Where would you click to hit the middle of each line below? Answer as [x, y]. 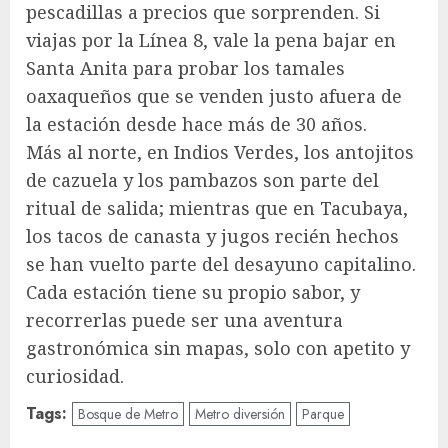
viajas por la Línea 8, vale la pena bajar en [211, 39]
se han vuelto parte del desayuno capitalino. [221, 263]
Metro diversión [240, 413]
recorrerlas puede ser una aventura [184, 319]
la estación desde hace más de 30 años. [196, 123]
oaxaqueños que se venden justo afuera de [214, 95]
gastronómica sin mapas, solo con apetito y [218, 347]
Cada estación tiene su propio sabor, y [193, 291]
